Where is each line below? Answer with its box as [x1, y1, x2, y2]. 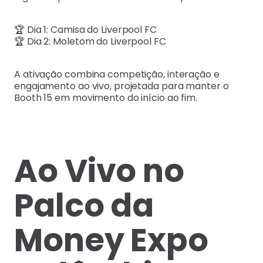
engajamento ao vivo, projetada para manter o [14, 79, 229, 93]
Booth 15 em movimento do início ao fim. [14, 91, 198, 105]
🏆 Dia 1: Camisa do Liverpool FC [14, 23, 157, 37]
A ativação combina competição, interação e [14, 68, 220, 82]
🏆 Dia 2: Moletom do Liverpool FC [14, 35, 166, 49]
